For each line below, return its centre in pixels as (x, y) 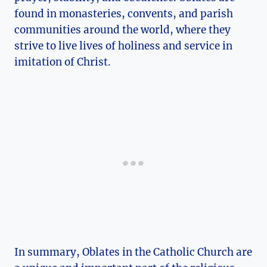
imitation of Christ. (63, 62)
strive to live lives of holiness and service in (123, 46)
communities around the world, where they (122, 30)
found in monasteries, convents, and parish (124, 13)
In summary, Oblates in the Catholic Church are (133, 252)
